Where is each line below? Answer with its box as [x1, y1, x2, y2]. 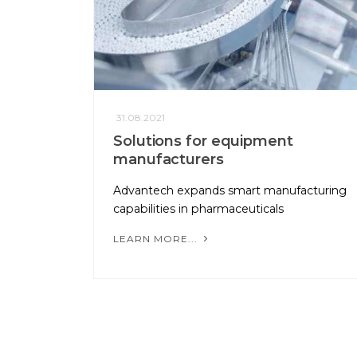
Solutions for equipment [113, 132, 293, 151]
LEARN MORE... [113, 233, 201, 245]
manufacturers [113, 151, 224, 169]
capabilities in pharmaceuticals [113, 202, 284, 217]
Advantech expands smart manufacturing [113, 183, 347, 198]
